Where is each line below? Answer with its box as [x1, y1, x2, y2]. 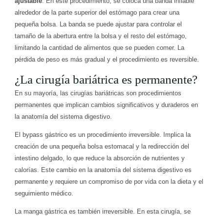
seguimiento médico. [15, 190, 73, 197]
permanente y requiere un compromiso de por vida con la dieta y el [15, 178, 203, 186]
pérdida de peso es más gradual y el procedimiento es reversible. [15, 56, 199, 64]
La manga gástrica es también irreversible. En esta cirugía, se [15, 208, 191, 216]
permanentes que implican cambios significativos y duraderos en [15, 101, 198, 109]
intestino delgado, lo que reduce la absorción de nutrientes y [15, 154, 185, 162]
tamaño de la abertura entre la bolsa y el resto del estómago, [15, 32, 187, 40]
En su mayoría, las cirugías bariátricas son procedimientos [15, 89, 181, 97]
